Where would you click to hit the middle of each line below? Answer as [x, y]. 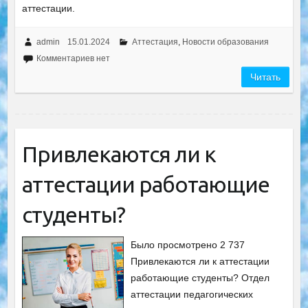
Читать [266, 77]
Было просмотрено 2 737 [188, 245]
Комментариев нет [73, 58]
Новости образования [225, 42]
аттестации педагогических [192, 294]
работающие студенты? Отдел [200, 278]
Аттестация [155, 42]
